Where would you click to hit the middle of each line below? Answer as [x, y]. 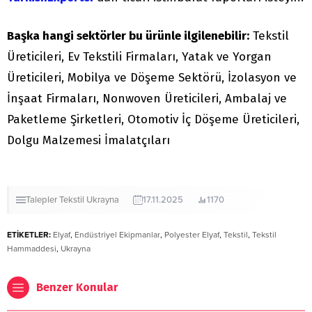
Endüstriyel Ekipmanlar [117, 235]
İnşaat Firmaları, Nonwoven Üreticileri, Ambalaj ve [147, 99]
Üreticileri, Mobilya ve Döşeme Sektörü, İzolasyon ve [152, 78]
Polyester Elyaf [192, 235]
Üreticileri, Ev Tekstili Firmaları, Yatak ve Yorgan [139, 57]
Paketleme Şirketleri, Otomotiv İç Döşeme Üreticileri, [153, 120]
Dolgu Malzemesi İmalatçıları [88, 141]
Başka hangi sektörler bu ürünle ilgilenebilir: [128, 36]
